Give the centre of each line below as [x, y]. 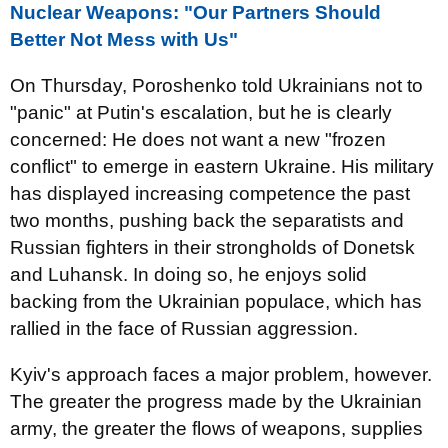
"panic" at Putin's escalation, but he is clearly [201, 112]
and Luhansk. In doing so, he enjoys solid [188, 274]
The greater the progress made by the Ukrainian [216, 401]
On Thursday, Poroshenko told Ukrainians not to [216, 85]
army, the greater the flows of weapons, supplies [216, 428]
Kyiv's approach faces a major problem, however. [221, 374]
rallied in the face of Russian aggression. [184, 328]
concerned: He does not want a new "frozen [198, 139]
